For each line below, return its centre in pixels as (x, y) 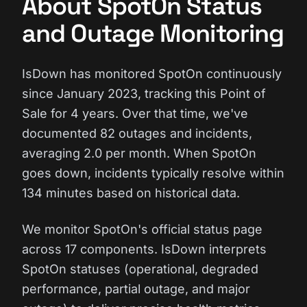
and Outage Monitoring (153, 34)
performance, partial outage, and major (136, 289)
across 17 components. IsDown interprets (144, 249)
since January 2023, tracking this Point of (144, 94)
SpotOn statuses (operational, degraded (140, 269)
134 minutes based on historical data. (131, 193)
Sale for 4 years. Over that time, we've (135, 113)
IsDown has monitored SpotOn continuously (152, 74)
